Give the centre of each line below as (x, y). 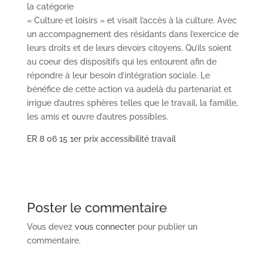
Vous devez (51, 227)
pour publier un (166, 227)
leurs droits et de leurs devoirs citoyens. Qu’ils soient (129, 48)
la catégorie (50, 7)
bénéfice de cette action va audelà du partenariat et (129, 89)
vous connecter (105, 227)
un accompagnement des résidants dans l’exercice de (133, 34)
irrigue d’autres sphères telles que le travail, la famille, (132, 103)
